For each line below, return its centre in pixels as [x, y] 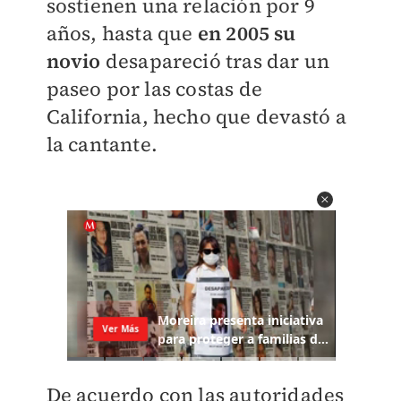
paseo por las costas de [154, 89]
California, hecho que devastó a [196, 117]
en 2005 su [244, 34]
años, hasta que [119, 34]
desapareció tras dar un [215, 61]
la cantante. [102, 145]
